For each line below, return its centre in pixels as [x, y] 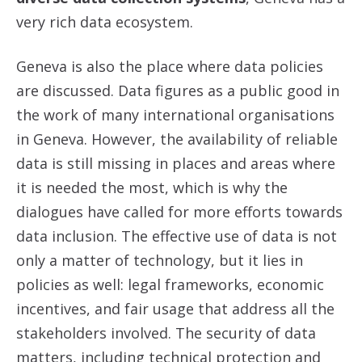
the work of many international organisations [175, 115]
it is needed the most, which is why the [152, 187]
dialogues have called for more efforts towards [179, 212]
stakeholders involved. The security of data [166, 333]
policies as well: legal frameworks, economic [170, 284]
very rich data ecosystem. [105, 22]
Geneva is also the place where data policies [170, 66]
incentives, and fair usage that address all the [175, 309]
